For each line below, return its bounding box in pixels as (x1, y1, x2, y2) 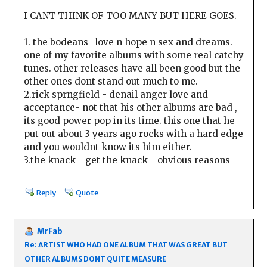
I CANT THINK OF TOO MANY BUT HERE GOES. (23, 10, 237, 21)
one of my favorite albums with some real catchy (23, 49, 244, 61)
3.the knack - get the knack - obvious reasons (23, 154, 230, 166)
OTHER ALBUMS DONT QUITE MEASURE (24, 254, 166, 263)
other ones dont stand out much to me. (23, 75, 198, 87)
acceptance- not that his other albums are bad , (23, 101, 237, 113)
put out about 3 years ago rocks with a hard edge (23, 128, 243, 139)
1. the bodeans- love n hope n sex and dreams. (23, 36, 232, 48)
